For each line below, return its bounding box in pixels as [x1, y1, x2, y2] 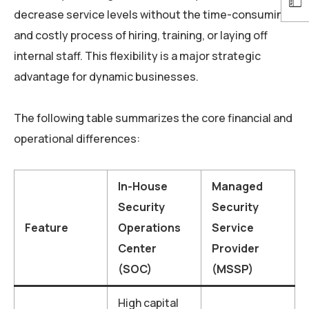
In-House [118, 178, 168, 194]
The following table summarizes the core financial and [14, 110, 292, 126]
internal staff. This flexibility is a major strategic [14, 48, 261, 63]
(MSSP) [212, 261, 253, 277]
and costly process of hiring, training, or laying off [14, 27, 268, 43]
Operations [118, 219, 181, 235]
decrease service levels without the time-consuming [14, 6, 290, 22]
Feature [25, 219, 68, 235]
